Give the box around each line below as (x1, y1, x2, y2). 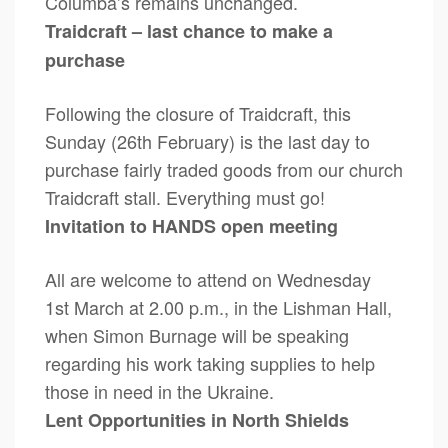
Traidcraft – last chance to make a (45, 18, 333, 44)
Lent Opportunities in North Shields (45, 407, 349, 433)
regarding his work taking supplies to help (45, 350, 375, 376)
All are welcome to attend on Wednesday (45, 266, 371, 292)
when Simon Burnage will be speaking (45, 322, 349, 348)
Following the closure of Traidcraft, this (45, 100, 351, 126)
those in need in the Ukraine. (45, 378, 274, 404)
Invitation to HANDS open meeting (45, 213, 338, 239)
